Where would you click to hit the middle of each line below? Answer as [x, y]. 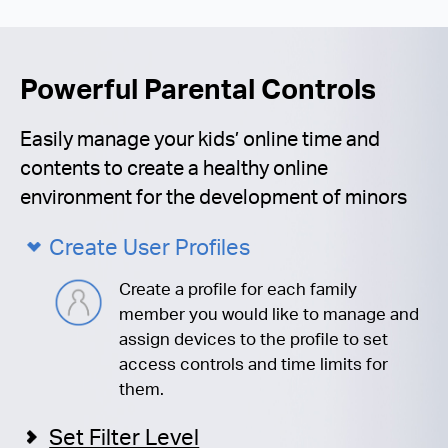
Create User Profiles [150, 246]
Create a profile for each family [238, 289]
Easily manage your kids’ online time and [200, 139]
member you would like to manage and [269, 314]
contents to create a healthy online [174, 168]
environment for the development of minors [213, 197]
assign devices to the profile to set [254, 339]
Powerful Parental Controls [198, 87]
